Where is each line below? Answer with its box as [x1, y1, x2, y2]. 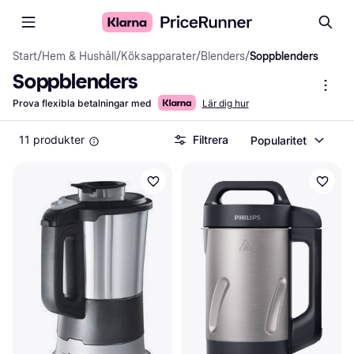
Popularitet [250, 133, 307, 147]
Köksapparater [121, 50, 196, 63]
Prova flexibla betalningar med [13, 97, 152, 109]
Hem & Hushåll [42, 50, 116, 63]
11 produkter [19, 133, 85, 146]
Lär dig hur [201, 97, 249, 109]
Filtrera [193, 133, 228, 146]
